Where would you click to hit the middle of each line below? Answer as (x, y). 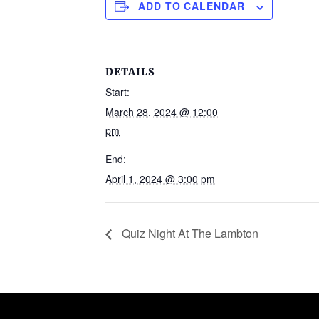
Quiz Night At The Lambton (189, 234)
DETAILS (130, 72)
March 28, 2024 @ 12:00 (162, 112)
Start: (117, 92)
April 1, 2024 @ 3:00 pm (160, 179)
